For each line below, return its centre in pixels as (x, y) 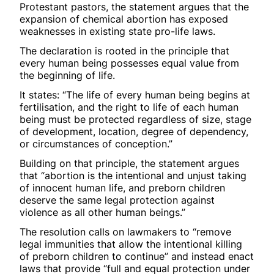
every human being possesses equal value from (129, 63)
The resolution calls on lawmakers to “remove (125, 231)
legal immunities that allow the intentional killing (131, 244)
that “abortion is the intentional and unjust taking (133, 175)
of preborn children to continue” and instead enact (137, 256)
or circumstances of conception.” (96, 143)
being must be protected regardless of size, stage (135, 119)
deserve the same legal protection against (117, 200)
